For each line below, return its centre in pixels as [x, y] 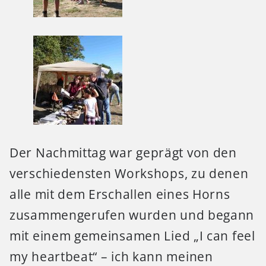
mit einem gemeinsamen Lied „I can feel [132, 236]
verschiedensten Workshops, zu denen [129, 174]
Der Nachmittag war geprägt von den [123, 153]
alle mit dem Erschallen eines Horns [120, 194]
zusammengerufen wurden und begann [132, 215]
